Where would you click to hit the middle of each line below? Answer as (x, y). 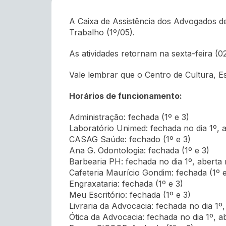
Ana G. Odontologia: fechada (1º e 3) (139, 151)
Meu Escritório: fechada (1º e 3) (130, 195)
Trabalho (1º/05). (102, 33)
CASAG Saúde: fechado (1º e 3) (130, 139)
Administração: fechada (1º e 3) (129, 117)
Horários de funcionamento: (126, 96)
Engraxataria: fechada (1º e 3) (126, 184)
